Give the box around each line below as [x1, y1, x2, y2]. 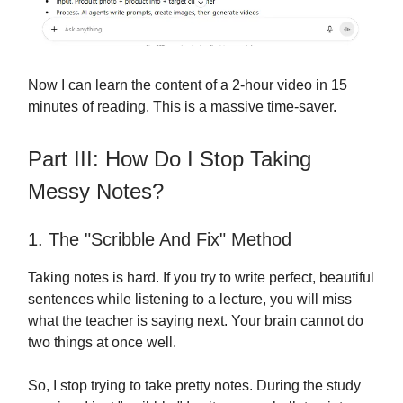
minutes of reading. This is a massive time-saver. [28, 98, 336, 114]
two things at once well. [28, 334, 176, 350]
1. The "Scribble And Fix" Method [28, 228, 291, 249]
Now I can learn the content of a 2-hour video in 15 [28, 76, 347, 93]
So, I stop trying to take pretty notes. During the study [28, 377, 361, 393]
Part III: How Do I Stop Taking [28, 146, 311, 171]
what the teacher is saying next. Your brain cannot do [28, 312, 363, 328]
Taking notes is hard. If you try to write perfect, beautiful [28, 269, 374, 285]
